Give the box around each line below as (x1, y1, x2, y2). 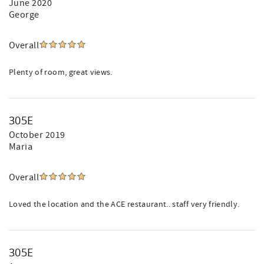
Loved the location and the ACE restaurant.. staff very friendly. (9, 199, 240, 210)
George (9, 9, 39, 21)
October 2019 (9, 129, 65, 141)
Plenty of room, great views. (9, 67, 113, 78)
